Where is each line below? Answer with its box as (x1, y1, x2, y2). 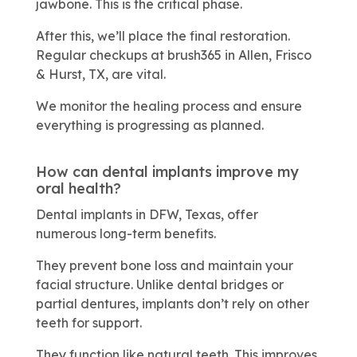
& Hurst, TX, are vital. (35, 65, 166, 82)
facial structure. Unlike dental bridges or (35, 276, 284, 292)
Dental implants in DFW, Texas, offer (35, 206, 258, 222)
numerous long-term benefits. (35, 225, 216, 241)
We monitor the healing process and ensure (35, 97, 302, 114)
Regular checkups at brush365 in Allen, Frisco (35, 46, 312, 63)
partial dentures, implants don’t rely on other (35, 295, 309, 312)
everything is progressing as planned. (35, 116, 264, 133)
